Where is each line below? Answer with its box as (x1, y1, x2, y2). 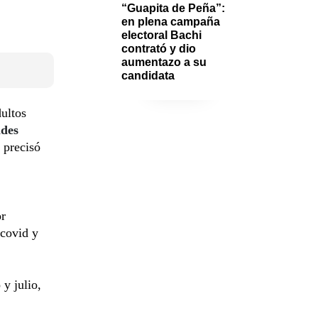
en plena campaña (121, 15, 220, 28)
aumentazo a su (121, 55, 207, 68)
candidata (121, 69, 177, 82)
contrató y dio (121, 42, 196, 55)
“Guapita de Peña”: (121, 1, 225, 14)
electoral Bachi (121, 28, 202, 41)
